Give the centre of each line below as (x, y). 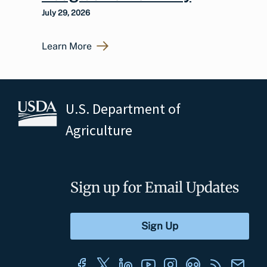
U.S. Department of (123, 108)
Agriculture (99, 130)
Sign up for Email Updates (155, 187)
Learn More (67, 46)
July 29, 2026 (66, 13)
